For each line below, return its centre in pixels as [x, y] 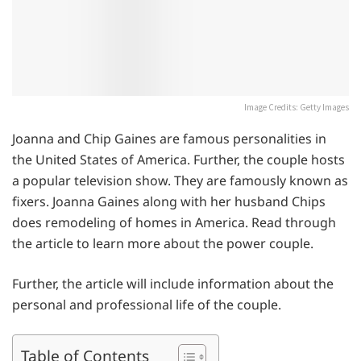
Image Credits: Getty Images [297, 107]
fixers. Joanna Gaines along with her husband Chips [169, 201]
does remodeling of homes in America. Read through [174, 222]
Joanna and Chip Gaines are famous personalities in [169, 138]
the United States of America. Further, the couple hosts [178, 159]
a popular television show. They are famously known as [180, 180]
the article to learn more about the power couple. [163, 243]
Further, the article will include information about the [173, 283]
